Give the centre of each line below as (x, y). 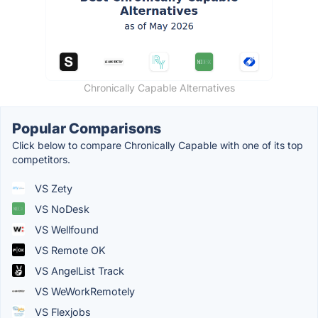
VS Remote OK (69, 250)
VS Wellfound (65, 229)
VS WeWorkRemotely (83, 291)
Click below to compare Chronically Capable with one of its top (158, 145)
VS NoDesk (61, 209)
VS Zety (52, 188)
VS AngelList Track (78, 270)
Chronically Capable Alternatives (159, 87)
